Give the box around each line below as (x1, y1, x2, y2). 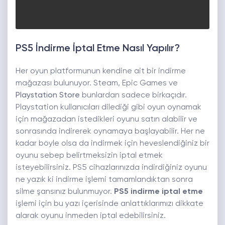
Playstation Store (16, 91, 80, 99)
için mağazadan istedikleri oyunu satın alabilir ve (16, 116, 197, 124)
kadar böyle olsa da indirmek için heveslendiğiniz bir (16, 140, 209, 148)
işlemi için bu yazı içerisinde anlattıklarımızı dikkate (16, 200, 203, 208)
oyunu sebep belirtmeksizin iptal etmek (16, 152, 163, 160)
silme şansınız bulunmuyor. (16, 188, 114, 196)
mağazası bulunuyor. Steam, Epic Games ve (16, 79, 178, 87)
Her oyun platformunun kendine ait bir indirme (16, 67, 186, 75)
